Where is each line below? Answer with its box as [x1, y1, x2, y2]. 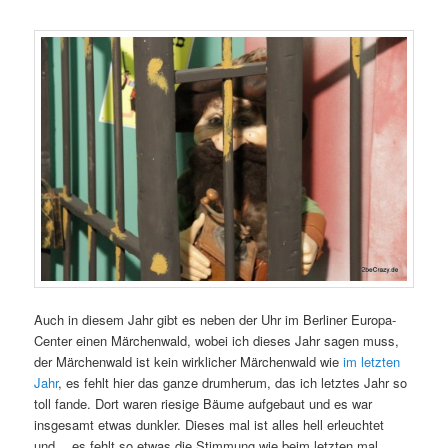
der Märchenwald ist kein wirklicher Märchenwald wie [34, 352, 344, 372]
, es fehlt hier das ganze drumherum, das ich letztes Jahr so [58, 373, 408, 393]
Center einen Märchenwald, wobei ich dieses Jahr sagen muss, [34, 331, 400, 351]
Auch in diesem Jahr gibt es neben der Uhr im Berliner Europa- [34, 310, 397, 330]
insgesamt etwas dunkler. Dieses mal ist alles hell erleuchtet [34, 415, 385, 435]
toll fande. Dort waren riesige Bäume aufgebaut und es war [34, 394, 373, 414]
